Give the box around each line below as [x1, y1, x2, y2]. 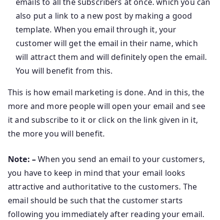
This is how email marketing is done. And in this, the [8, 86, 205, 98]
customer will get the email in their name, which [16, 37, 198, 49]
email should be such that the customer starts [8, 194, 183, 206]
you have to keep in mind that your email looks [8, 167, 186, 178]
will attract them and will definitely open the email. [16, 51, 207, 62]
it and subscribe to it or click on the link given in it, [8, 114, 198, 125]
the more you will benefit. [8, 128, 105, 139]
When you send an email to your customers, [36, 153, 205, 165]
